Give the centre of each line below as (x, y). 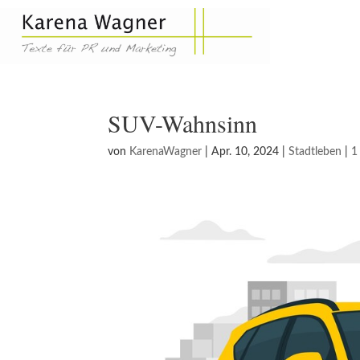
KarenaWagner (166, 152)
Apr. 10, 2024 (245, 152)
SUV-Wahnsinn (183, 123)
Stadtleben (315, 152)
